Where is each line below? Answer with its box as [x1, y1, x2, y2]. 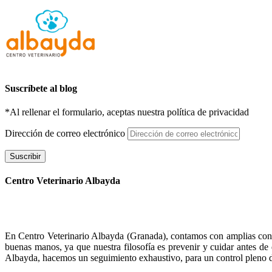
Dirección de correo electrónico [5, 127, 127, 138]
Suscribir [10, 151, 41, 161]
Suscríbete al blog [5, 83, 77, 93]
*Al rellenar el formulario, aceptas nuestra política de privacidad [5, 106, 249, 117]
